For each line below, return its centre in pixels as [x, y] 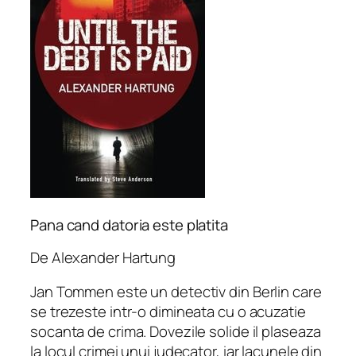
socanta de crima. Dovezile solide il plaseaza [176, 332]
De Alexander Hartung [103, 257]
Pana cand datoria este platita [129, 225]
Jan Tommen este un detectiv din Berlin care [176, 292]
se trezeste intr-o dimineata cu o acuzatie [168, 312]
